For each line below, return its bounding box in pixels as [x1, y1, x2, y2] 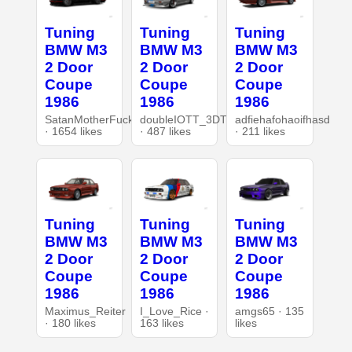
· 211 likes [235, 125, 286, 137]
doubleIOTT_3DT [139, 113, 227, 126]
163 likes [139, 317, 184, 329]
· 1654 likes [44, 125, 102, 137]
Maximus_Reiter [44, 305, 126, 317]
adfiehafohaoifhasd [235, 113, 331, 126]
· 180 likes [44, 317, 96, 329]
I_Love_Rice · [139, 305, 209, 317]
